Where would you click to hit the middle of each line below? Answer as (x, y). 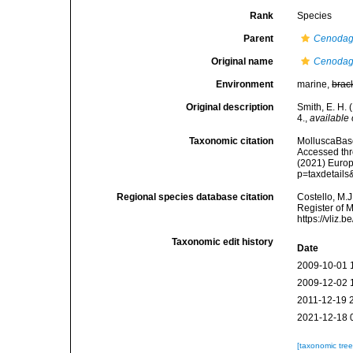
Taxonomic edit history (223, 242)
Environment (245, 84)
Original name (243, 61)
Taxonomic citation (232, 141)
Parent (259, 39)
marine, (315, 84)
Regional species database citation (195, 197)
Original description (230, 107)
